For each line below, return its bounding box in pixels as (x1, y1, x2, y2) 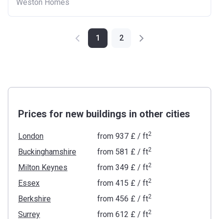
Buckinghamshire (18, 147, 76, 156)
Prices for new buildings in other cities (18, 108, 190, 120)
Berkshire (18, 194, 51, 203)
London (18, 131, 44, 141)
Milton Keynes (18, 163, 67, 172)
